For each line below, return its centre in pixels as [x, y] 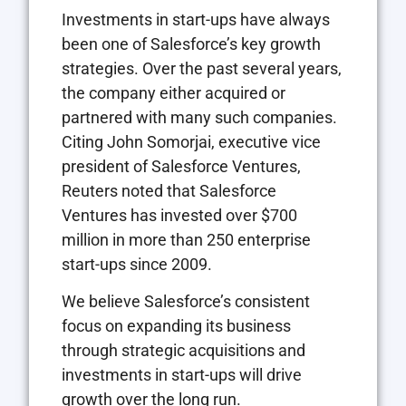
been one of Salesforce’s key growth [191, 43]
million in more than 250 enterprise [186, 239]
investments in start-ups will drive [182, 375]
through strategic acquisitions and [184, 351]
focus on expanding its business [176, 326]
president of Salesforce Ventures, [181, 166]
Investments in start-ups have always [196, 19]
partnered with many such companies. [199, 117]
